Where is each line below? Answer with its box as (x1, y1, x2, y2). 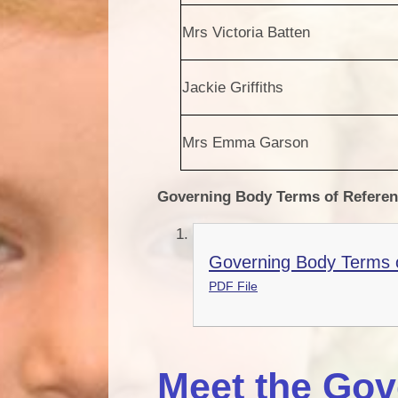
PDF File (209, 280, 258, 294)
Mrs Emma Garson (182, 133, 309, 151)
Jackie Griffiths (182, 78, 284, 96)
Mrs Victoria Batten (182, 23, 311, 41)
